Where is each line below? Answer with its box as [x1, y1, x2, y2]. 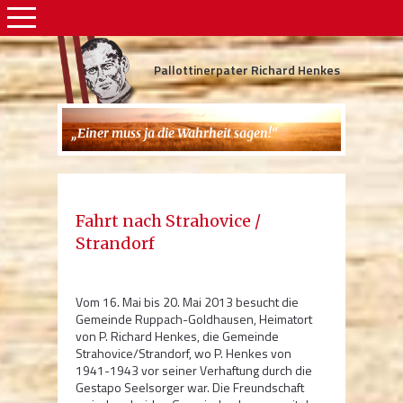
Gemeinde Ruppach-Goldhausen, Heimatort [76, 309, 312, 329]
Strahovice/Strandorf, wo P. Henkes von [76, 344, 291, 363]
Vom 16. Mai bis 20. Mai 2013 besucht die [76, 292, 299, 312]
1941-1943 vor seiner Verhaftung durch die [76, 361, 312, 381]
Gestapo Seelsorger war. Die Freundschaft [76, 378, 304, 398]
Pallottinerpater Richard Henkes [154, 60, 340, 79]
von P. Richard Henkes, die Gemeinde [76, 327, 279, 346]
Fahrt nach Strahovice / [76, 210, 261, 232]
